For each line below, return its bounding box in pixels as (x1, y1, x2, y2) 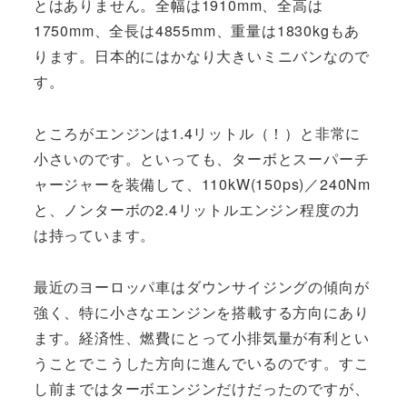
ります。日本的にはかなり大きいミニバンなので (33, 45, 370, 67)
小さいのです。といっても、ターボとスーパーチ (33, 147, 370, 169)
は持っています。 (33, 223, 156, 245)
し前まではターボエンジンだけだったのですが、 (33, 377, 370, 399)
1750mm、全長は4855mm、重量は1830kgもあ (33, 20, 361, 42)
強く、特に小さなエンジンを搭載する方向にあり (33, 301, 370, 323)
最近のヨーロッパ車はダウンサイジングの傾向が (33, 275, 370, 297)
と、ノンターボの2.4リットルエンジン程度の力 (33, 198, 362, 220)
